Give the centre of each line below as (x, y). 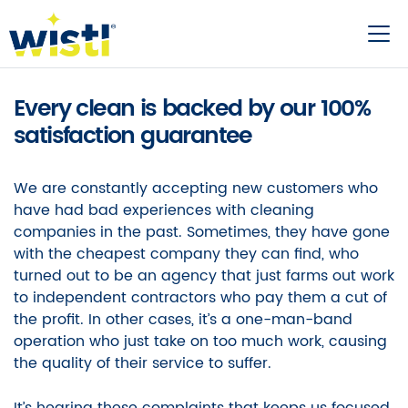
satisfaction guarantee (133, 136)
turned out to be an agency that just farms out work (204, 276)
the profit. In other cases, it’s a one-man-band (183, 320)
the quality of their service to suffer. (143, 363)
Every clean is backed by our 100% (192, 109)
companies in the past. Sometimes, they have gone (202, 232)
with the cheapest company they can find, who (186, 254)
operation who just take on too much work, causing (200, 342)
